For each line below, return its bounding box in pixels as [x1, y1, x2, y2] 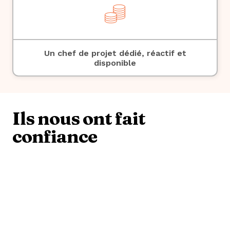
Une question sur [12, 205, 137, 225]
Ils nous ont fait [12, 107, 145, 129]
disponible [94, 57, 136, 68]
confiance [12, 125, 97, 147]
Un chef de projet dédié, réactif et [44, 48, 186, 58]
